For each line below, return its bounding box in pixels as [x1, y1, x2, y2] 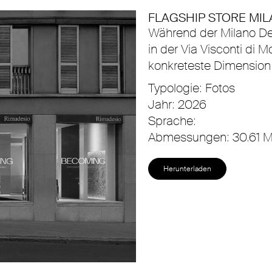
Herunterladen [163, 164, 211, 174]
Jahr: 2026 [148, 97, 206, 113]
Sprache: [148, 113, 196, 129]
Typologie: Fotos [148, 80, 235, 97]
